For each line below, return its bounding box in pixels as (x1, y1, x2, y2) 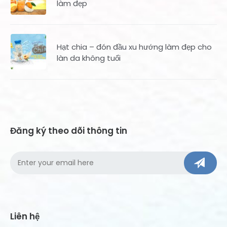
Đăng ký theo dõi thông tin (10, 125, 127, 137)
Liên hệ (10, 210, 40, 223)
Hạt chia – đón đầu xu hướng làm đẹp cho (57, 42, 212, 53)
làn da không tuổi (57, 53, 121, 64)
